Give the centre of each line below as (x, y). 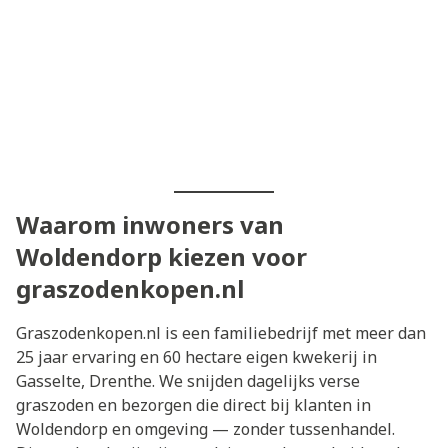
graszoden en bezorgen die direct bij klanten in (193, 404)
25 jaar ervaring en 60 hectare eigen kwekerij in (196, 356)
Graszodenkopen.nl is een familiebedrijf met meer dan (221, 332)
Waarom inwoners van (150, 224)
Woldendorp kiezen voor (161, 256)
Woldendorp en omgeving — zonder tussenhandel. (205, 428)
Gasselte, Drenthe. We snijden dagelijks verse (188, 380)
